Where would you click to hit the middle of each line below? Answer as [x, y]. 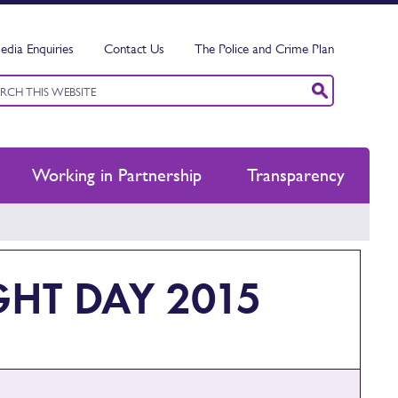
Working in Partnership [116, 175]
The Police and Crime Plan [264, 48]
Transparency [296, 175]
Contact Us [134, 48]
